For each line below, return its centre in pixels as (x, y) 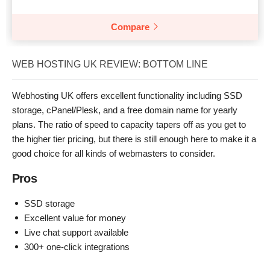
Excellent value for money (75, 218)
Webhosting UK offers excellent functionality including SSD (127, 95)
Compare (130, 27)
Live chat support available (76, 232)
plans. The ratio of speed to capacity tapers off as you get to (129, 124)
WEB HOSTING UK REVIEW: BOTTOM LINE (110, 64)
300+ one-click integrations (77, 246)
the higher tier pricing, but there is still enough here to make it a (134, 139)
